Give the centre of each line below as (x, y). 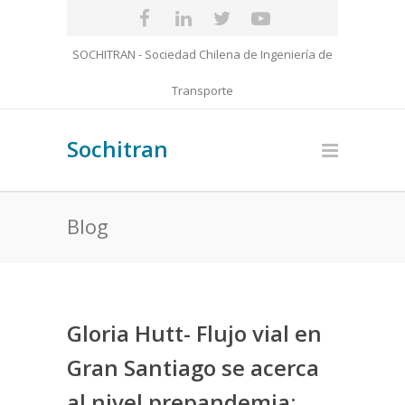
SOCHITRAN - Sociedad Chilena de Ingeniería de (202, 54)
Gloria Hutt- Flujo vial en (194, 333)
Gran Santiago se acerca (193, 367)
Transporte (202, 90)
